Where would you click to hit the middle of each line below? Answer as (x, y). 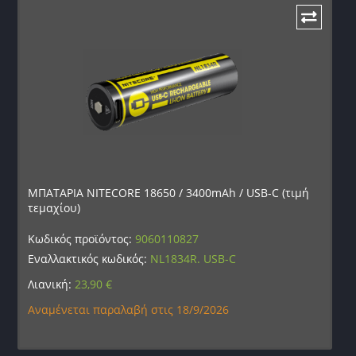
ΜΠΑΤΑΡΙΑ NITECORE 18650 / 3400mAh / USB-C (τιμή (169, 192)
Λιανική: (52, 284)
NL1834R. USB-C (193, 258)
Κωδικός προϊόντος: (82, 238)
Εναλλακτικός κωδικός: (89, 258)
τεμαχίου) (54, 207)
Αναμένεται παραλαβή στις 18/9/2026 (129, 309)
